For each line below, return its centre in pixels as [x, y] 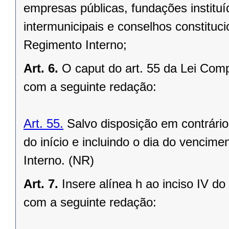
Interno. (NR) [59, 161]
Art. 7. [41, 184]
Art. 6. [41, 68]
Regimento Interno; [75, 45]
